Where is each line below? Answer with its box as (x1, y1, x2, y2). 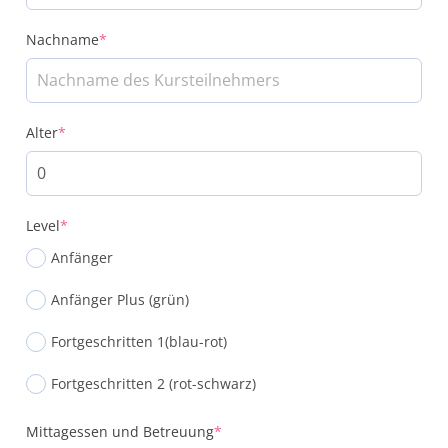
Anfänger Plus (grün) (51, 289, 189, 309)
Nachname (26, 29, 99, 49)
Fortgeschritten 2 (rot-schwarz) (51, 373, 256, 393)
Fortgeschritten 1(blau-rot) (51, 331, 227, 351)
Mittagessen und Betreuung (26, 421, 214, 441)
